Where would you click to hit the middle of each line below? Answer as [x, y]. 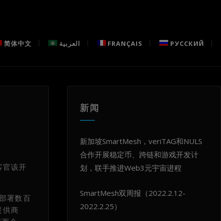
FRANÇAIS [125, 43]
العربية [70, 43]
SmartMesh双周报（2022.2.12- [132, 193]
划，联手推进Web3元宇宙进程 [130, 167]
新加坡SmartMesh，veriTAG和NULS [141, 141]
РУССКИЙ [187, 43]
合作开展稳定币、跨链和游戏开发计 [139, 154]
